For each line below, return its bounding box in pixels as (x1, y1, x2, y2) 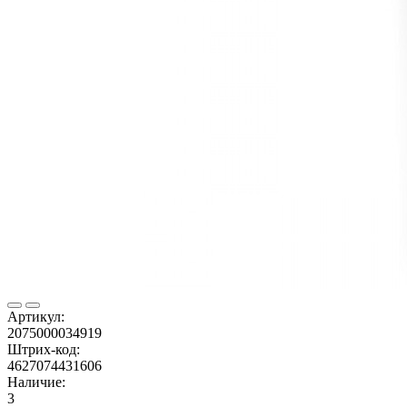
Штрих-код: (7, 341, 80, 357)
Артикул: (7, 308, 65, 324)
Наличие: (7, 373, 65, 390)
